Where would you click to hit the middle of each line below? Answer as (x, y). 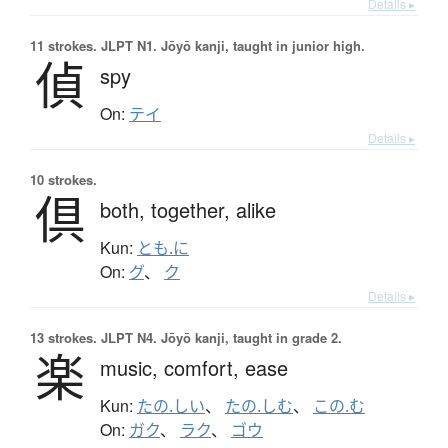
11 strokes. (63, 45)
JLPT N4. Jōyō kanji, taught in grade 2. (219, 337)
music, (132, 367)
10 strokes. (63, 179)
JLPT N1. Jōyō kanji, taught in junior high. (231, 45)
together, (193, 209)
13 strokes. (63, 337)
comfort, (204, 367)
